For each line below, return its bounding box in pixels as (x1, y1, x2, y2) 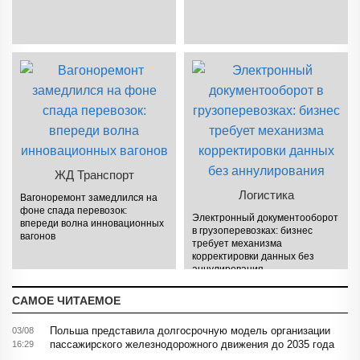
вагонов (20, 230, 56, 242)
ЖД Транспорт (54, 167, 134, 182)
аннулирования (192, 263, 264, 275)
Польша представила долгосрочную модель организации (50, 324, 330, 337)
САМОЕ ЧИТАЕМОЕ (12, 293, 121, 307)
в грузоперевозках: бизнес (192, 224, 313, 236)
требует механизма (192, 237, 283, 249)
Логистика (238, 187, 294, 202)
